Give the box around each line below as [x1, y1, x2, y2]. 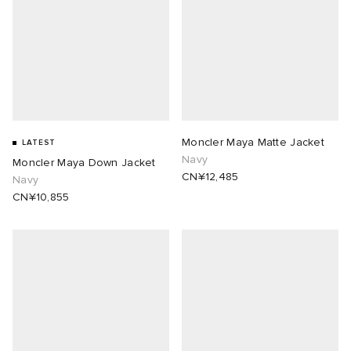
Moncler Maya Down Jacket [13, 156, 156, 170]
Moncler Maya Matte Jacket [182, 136, 324, 150]
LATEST [22, 138, 56, 148]
